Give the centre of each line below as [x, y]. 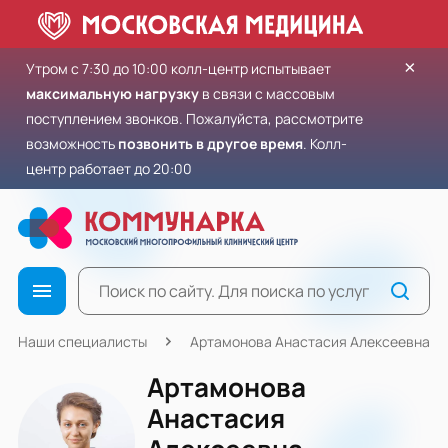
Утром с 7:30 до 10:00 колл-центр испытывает [178, 68]
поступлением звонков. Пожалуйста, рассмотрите [194, 118]
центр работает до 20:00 [109, 168]
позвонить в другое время [210, 143]
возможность [72, 143]
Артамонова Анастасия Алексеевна [310, 341]
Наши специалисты [82, 341]
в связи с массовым [267, 93]
